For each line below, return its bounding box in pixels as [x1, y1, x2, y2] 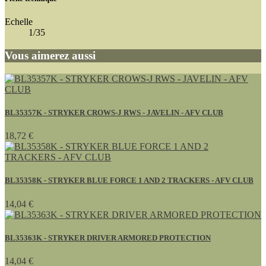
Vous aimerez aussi [5, 49, 96, 62]
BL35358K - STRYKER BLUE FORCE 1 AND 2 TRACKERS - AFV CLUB [5, 176, 254, 185]
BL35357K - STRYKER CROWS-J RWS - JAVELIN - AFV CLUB [5, 108, 223, 118]
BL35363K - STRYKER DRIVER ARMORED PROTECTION [5, 233, 211, 242]
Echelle [5, 17, 33, 27]
